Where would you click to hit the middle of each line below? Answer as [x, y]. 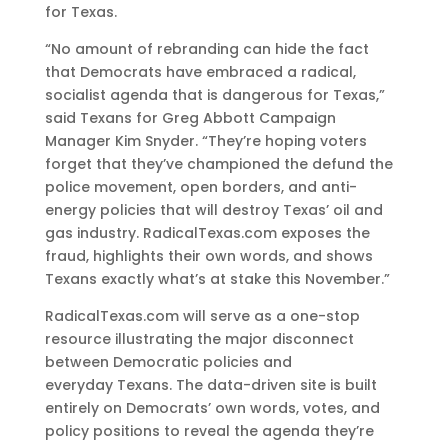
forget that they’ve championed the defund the [218, 164]
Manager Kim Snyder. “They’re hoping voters [205, 141]
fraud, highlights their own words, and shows [208, 256]
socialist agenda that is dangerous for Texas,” [214, 95]
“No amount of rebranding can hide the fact [206, 49]
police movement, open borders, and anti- [200, 187]
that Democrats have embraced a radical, [200, 72]
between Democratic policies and [168, 362]
